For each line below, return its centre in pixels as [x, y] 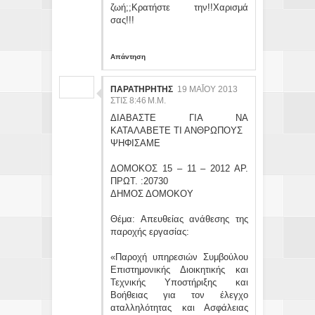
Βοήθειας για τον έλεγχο [179, 295]
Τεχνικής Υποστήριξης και [179, 282]
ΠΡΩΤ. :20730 [139, 181]
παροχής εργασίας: [150, 231]
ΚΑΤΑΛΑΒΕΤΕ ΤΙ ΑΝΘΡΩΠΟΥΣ [176, 130]
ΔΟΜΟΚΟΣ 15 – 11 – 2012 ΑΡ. [179, 168]
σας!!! [122, 20]
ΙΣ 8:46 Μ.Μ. [134, 100]
